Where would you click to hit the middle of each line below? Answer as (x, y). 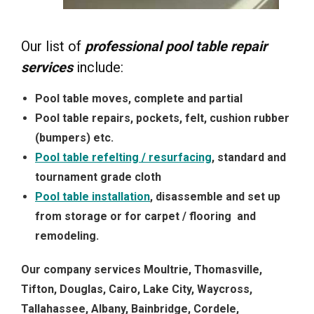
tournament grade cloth (98, 177)
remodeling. (67, 236)
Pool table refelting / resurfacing (123, 158)
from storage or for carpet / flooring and (145, 217)
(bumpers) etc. (74, 138)
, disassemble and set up (215, 197)
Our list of (53, 47)
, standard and (249, 158)
